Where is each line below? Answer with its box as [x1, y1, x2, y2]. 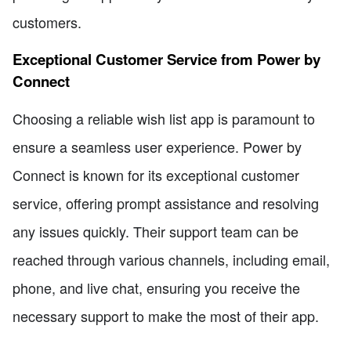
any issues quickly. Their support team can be [13, 221, 299, 242]
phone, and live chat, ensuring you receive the [13, 277, 300, 299]
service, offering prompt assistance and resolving [13, 193, 319, 214]
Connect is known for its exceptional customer [13, 165, 299, 186]
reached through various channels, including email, [13, 249, 330, 270]
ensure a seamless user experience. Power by [13, 136, 302, 157]
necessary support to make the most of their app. [13, 306, 319, 327]
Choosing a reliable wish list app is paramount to [13, 108, 315, 129]
